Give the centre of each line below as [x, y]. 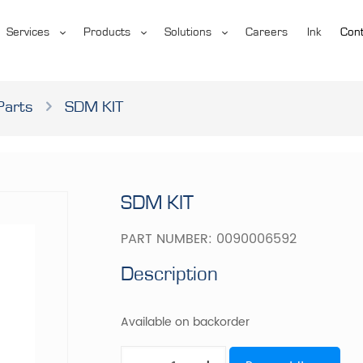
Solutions [188, 32]
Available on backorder [186, 322]
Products [107, 32]
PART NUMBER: [169, 239]
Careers [266, 32]
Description [170, 274]
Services [28, 32]
